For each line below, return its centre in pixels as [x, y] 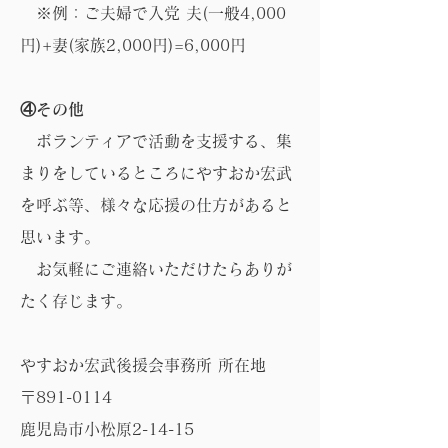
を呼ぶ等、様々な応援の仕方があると [156, 205]
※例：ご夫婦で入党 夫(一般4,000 [153, 13]
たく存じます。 [76, 301]
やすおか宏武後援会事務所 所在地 [143, 365]
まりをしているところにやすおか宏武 [156, 173]
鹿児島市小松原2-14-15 [107, 429]
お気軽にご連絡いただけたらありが [156, 269]
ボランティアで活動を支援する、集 [156, 141]
